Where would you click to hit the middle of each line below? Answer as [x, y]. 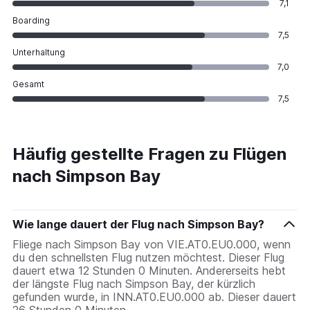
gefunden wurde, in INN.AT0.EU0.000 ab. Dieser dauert [154, 297]
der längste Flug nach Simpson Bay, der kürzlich [134, 283]
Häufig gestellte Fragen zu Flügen [149, 154]
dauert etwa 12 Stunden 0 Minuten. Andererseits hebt [149, 270]
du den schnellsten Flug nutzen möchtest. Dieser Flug [148, 257]
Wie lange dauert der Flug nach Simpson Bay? [138, 224]
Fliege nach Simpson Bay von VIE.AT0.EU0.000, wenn [152, 244]
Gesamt [28, 84]
